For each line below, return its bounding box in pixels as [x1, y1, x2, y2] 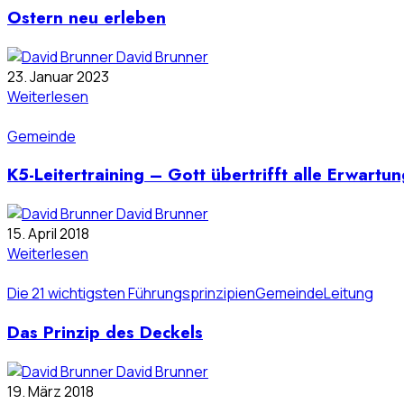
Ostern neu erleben [7, 5, 166, 31]
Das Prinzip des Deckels [7, 319, 203, 344]
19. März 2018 [7, 381, 94, 401]
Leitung [324, 283, 373, 304]
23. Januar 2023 [7, 66, 109, 87]
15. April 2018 [7, 224, 89, 244]
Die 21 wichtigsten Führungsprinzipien [7, 283, 255, 304]
